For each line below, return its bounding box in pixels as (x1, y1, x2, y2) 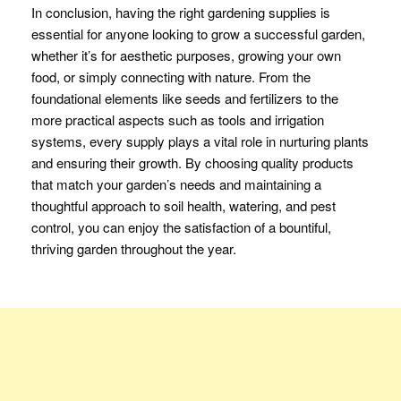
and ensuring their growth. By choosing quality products (31, 153, 354, 172)
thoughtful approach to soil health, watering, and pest (31, 196, 336, 215)
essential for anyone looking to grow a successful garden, (31, 24, 365, 43)
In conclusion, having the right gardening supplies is (31, 3, 330, 21)
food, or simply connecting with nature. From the (31, 67, 311, 86)
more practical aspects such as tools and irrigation (31, 110, 324, 129)
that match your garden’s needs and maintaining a (31, 175, 321, 193)
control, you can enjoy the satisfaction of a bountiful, (31, 218, 331, 236)
